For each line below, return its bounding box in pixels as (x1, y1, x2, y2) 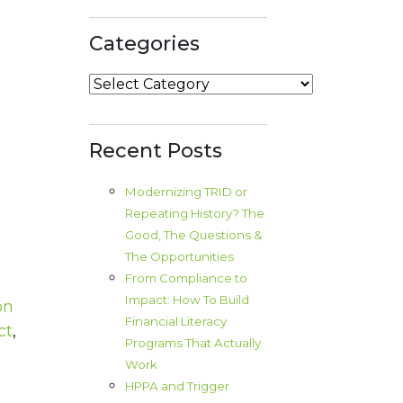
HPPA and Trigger (125, 379, 230, 394)
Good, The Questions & (125, 228, 264, 243)
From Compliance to (125, 271, 248, 286)
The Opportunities (125, 249, 235, 264)
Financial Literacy (125, 314, 228, 329)
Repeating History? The (125, 206, 265, 221)
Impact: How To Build (125, 292, 250, 308)
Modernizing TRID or (125, 184, 248, 200)
